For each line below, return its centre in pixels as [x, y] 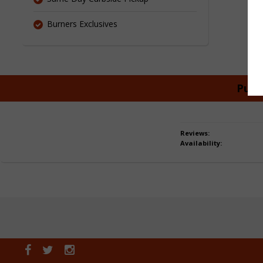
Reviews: [195, 133]
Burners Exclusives [82, 24]
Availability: [201, 143]
